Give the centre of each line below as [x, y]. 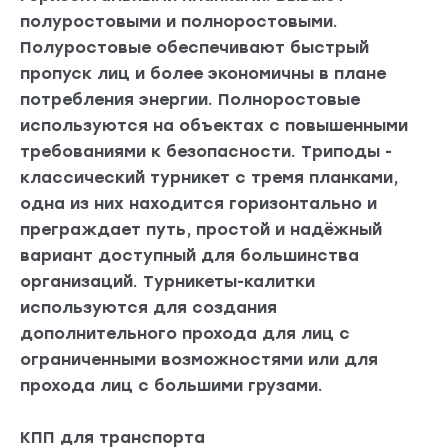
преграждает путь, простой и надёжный [201, 230]
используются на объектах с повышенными [214, 126]
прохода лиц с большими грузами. [171, 386]
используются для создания [148, 308]
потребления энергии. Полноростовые [190, 100]
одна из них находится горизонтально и [198, 204]
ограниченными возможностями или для [199, 360]
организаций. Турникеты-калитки [167, 282]
